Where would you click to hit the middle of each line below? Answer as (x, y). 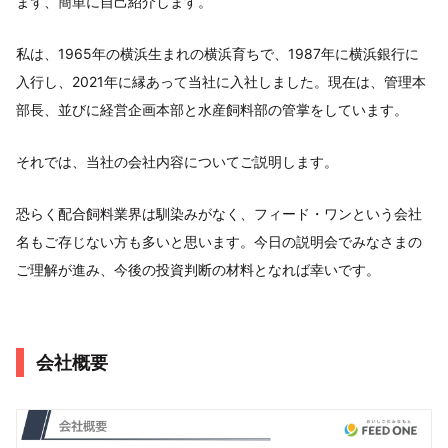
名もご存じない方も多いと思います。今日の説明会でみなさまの (219, 241)
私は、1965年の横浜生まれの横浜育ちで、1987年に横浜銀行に (217, 53)
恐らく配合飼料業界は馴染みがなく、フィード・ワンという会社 (219, 213)
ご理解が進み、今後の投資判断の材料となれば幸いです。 (198, 269)
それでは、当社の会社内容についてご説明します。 (177, 161)
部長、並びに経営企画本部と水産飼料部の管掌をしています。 (212, 109)
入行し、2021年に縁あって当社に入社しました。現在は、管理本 (221, 81)
